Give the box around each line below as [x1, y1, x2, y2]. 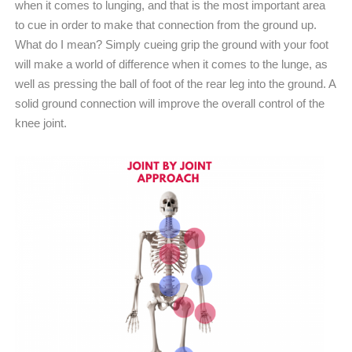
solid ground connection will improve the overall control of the [15, 97, 324, 111]
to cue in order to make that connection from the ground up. [15, 18, 317, 32]
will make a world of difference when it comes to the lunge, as [15, 57, 328, 71]
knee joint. [15, 116, 67, 130]
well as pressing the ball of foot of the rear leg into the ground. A [15, 77, 335, 91]
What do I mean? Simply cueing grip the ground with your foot [15, 38, 328, 52]
